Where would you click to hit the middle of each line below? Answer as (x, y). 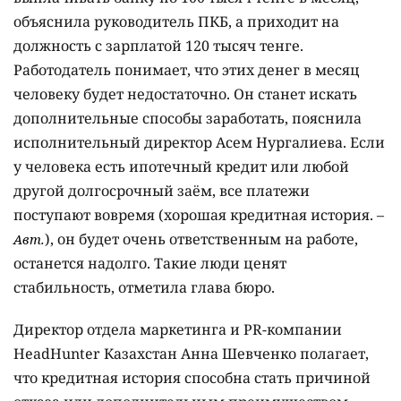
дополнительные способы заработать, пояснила (188, 118)
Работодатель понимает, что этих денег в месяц (187, 69)
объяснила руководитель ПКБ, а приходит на (176, 21)
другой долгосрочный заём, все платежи (162, 190)
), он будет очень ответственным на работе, (201, 239)
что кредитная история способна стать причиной (192, 377)
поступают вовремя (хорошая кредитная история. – (199, 214)
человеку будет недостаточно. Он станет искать (185, 94)
